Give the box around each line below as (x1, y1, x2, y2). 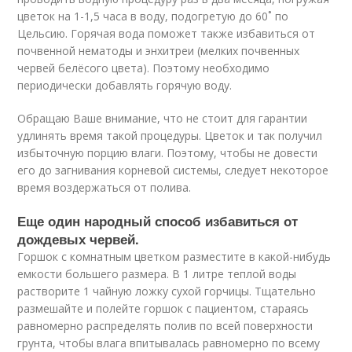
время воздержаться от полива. (17, 180, 192, 195)
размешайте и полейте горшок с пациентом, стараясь (17, 301, 310, 316)
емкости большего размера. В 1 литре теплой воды (17, 266, 297, 281)
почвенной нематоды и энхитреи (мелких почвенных (17, 43, 300, 58)
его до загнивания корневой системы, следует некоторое (17, 163, 329, 178)
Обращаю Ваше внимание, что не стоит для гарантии (17, 111, 308, 126)
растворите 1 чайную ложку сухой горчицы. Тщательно (17, 284, 317, 299)
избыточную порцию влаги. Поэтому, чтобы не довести (17, 145, 318, 160)
